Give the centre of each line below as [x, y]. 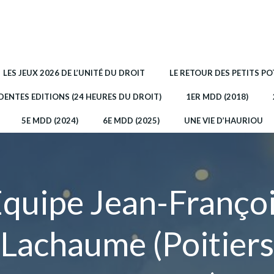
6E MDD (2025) [131, 120]
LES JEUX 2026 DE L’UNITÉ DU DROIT [74, 72]
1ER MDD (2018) [217, 96]
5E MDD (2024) [50, 120]
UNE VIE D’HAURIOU [224, 120]
